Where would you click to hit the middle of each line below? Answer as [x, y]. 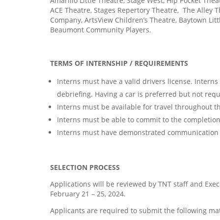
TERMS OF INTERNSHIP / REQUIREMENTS [119, 63]
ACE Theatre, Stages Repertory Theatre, [114, 10]
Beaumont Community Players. [101, 29]
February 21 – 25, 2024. [88, 193]
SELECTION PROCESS [85, 167]
